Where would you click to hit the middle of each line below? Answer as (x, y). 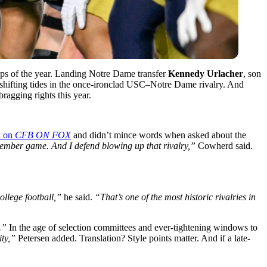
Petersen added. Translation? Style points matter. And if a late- (133, 238)
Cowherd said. (224, 145)
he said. (78, 197)
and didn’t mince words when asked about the (159, 135)
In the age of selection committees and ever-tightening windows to (132, 227)
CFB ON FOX (43, 135)
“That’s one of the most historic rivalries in (175, 197)
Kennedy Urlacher (206, 73)
